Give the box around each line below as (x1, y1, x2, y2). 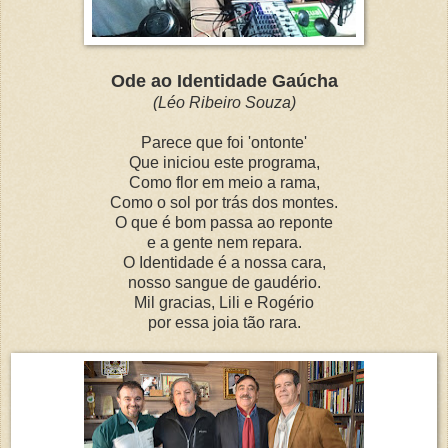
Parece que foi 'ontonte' (141, 133, 307, 151)
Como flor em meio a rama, (128, 173, 320, 191)
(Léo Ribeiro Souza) (152, 93, 296, 111)
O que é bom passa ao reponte (115, 213, 333, 231)
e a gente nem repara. (146, 233, 302, 251)
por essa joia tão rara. (147, 313, 301, 331)
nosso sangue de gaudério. (127, 273, 321, 291)
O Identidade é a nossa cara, (122, 253, 326, 271)
